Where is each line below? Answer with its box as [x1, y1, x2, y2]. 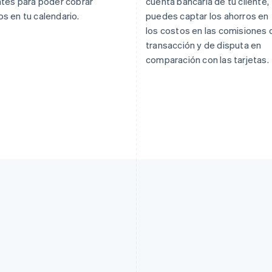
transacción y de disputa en [146, 38, 262, 51]
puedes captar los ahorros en [146, 9, 269, 22]
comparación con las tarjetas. [146, 53, 269, 66]
